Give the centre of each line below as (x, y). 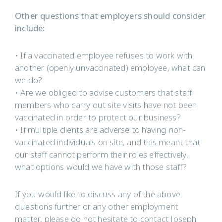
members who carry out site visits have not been (106, 105)
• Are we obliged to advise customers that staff (104, 93)
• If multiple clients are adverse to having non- (100, 130)
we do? (29, 81)
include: (30, 28)
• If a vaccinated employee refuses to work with (104, 56)
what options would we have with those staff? (101, 167)
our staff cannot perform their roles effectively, (102, 155)
